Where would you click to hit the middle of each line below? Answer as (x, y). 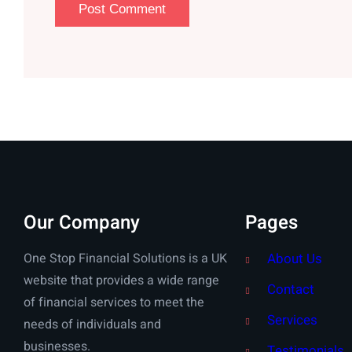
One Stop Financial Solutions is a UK (125, 259)
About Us (295, 259)
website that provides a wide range (121, 281)
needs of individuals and (92, 325)
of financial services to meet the (114, 303)
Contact (291, 290)
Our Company (82, 223)
